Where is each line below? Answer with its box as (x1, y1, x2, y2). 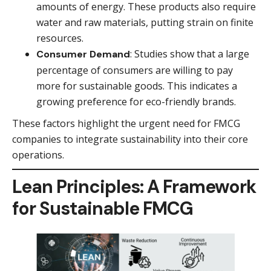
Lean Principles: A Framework (12, 174, 256, 198)
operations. (12, 148, 64, 162)
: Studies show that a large (130, 47, 249, 60)
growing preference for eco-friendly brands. (36, 94, 236, 108)
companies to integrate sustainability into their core (12, 132, 248, 146)
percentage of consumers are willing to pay (36, 63, 233, 77)
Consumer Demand (36, 47, 130, 60)
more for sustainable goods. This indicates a (36, 79, 237, 93)
